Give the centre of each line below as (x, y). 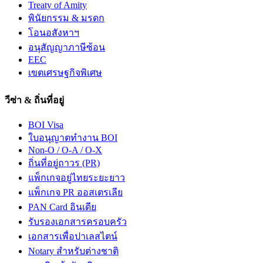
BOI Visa (46, 124)
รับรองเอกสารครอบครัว (77, 221)
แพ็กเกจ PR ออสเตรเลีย (75, 192)
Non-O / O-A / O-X (65, 150)
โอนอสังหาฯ (54, 33)
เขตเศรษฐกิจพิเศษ (65, 73)
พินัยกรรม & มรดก (66, 18)
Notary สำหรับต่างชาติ (73, 251)
